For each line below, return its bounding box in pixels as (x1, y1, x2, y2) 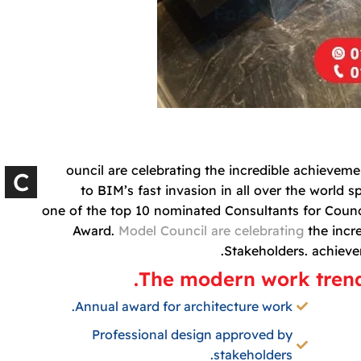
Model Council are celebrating (118, 222, 304, 239)
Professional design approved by (91, 326, 293, 342)
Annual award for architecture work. (74, 297, 293, 314)
